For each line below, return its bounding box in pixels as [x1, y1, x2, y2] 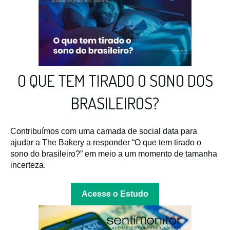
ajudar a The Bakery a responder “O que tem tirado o [10, 138, 201, 147]
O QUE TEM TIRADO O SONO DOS [17, 69, 213, 91]
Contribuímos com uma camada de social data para [10, 127, 197, 136]
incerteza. [10, 161, 46, 170]
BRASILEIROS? [71, 92, 159, 113]
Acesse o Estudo [82, 189, 148, 198]
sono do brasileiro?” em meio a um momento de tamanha [10, 149, 217, 159]
